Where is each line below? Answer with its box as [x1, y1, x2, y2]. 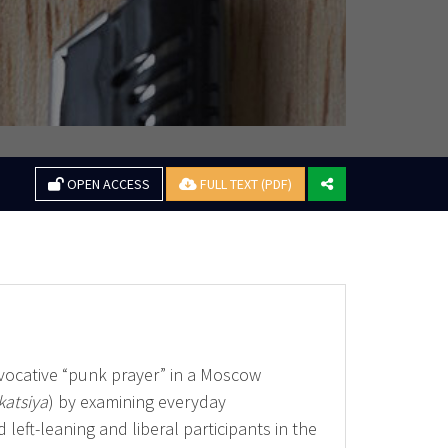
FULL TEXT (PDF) [196, 174, 292, 193]
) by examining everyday [48, 389, 226, 413]
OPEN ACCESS [63, 174, 150, 193]
